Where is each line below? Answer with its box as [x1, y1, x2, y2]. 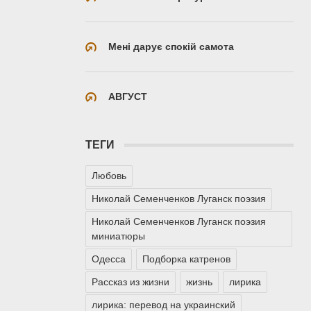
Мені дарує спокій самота [108, 40, 234, 52]
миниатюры [92, 230, 145, 242]
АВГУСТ [108, 90, 147, 102]
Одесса [92, 253, 126, 265]
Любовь [92, 170, 126, 182]
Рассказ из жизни [92, 276, 169, 288]
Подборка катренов [142, 253, 230, 265]
